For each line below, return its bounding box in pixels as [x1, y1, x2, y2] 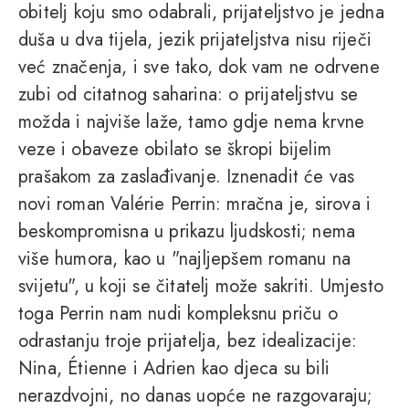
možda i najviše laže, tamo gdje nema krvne [18, 109, 365, 136]
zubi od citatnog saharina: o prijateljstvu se [18, 81, 359, 109]
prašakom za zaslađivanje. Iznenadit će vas [18, 163, 355, 191]
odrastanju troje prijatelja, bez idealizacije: [18, 328, 358, 355]
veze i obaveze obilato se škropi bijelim [18, 136, 331, 163]
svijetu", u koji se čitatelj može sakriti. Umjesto [18, 273, 383, 300]
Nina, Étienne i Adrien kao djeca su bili [18, 355, 330, 383]
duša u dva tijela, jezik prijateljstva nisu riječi [18, 26, 372, 54]
